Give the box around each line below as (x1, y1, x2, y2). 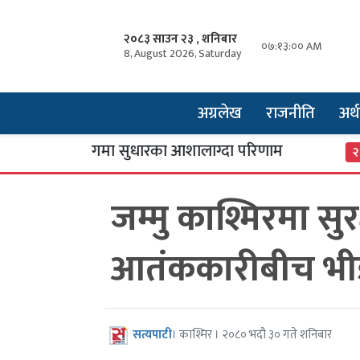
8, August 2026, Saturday (124, 43, 241, 63)
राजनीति (265, 99, 315, 127)
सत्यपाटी (133, 325, 172, 346)
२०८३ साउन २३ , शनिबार (124, 28, 237, 49)
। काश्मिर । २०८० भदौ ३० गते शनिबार (172, 325, 332, 346)
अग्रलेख (197, 99, 242, 127)
